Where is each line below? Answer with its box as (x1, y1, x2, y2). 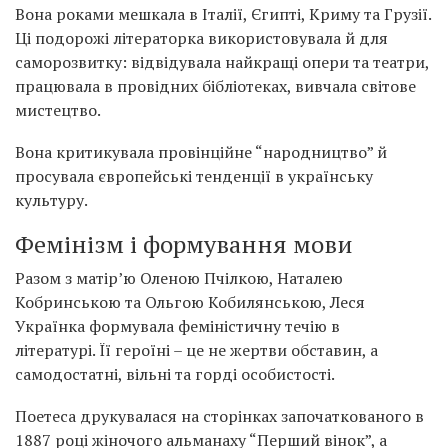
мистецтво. (15, 99, 101, 122)
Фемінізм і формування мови (15, 228, 353, 261)
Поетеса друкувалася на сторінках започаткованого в (15, 405, 424, 428)
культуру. (15, 189, 88, 212)
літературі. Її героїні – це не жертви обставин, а (15, 339, 378, 362)
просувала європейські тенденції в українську (15, 165, 373, 188)
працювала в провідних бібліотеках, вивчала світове (15, 75, 416, 98)
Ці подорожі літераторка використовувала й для (15, 27, 388, 50)
